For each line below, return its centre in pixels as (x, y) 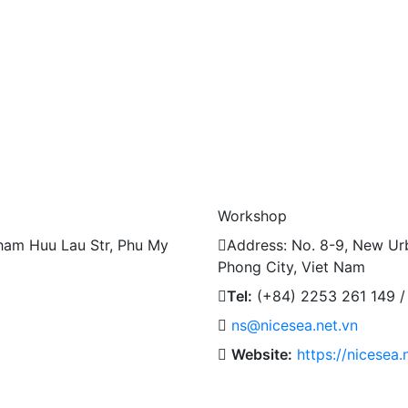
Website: (262, 355)
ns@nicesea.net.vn (295, 326)
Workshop (252, 216)
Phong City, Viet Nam (291, 267)
